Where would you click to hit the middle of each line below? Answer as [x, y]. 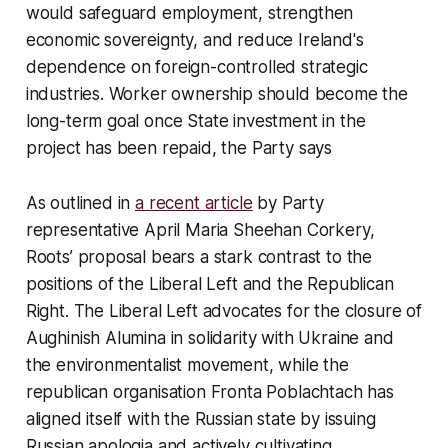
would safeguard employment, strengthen [189, 13]
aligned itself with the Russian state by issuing [200, 419]
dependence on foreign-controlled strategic [196, 67]
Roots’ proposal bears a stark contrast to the [199, 257]
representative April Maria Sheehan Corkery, [200, 230]
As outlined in [80, 203]
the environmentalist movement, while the [187, 365]
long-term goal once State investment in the [195, 121]
